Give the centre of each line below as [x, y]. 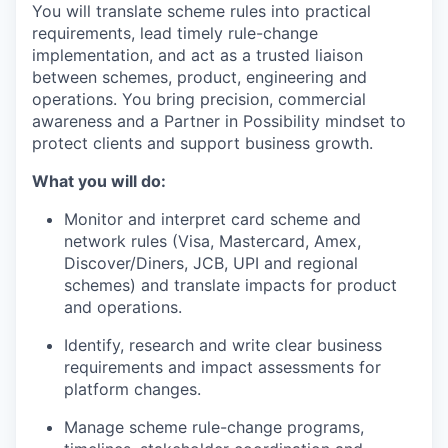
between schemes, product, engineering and [199, 77]
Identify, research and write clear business [223, 345]
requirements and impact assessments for [222, 367]
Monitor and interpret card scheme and [212, 219]
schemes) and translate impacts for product [230, 285]
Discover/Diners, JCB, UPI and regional [211, 263]
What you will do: [99, 181]
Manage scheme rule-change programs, [214, 427]
